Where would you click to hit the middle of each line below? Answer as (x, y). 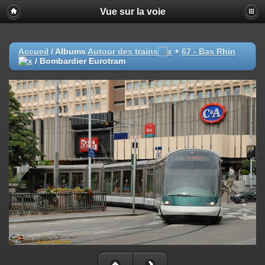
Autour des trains (123, 51)
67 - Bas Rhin (209, 51)
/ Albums (68, 51)
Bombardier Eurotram (83, 61)
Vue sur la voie (132, 12)
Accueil (33, 51)
